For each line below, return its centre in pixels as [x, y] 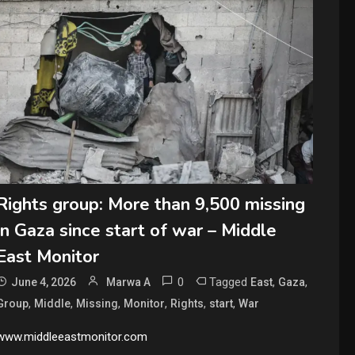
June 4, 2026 [44, 282]
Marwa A [129, 282]
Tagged [230, 282]
